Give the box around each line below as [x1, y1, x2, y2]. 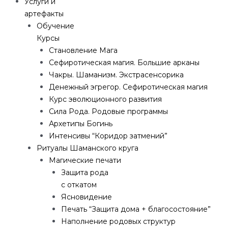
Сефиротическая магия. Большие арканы [49, 58, 199, 68]
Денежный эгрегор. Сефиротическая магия [49, 82, 208, 92]
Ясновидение [61, 192, 112, 202]
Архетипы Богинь [49, 119, 112, 129]
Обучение [37, 21, 74, 31]
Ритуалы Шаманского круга [37, 144, 138, 153]
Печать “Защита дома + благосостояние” [61, 205, 211, 214]
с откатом [61, 180, 97, 190]
